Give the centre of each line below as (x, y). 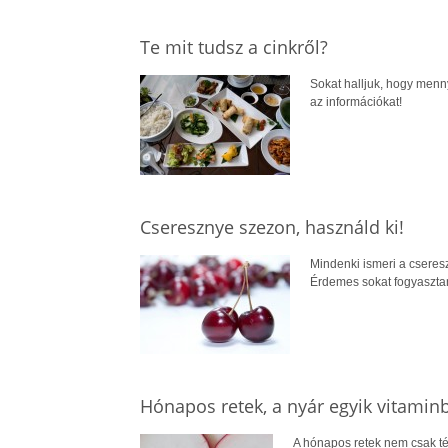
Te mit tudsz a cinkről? (233, 47)
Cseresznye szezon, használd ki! (271, 226)
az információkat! (355, 101)
